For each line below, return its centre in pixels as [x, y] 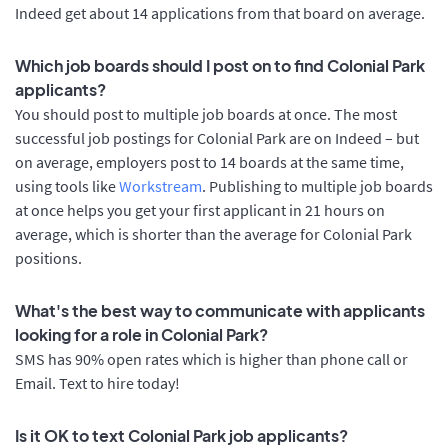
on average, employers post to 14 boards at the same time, [209, 161]
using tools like [67, 185]
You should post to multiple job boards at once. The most [206, 113]
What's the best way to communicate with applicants [220, 310]
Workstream [160, 185]
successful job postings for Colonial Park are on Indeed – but [217, 137]
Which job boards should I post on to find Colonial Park [220, 65]
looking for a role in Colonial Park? [141, 334]
